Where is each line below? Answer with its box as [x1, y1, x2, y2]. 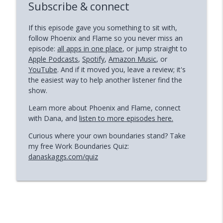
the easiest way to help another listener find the [28, 75, 182, 85]
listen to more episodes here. [79, 113, 173, 123]
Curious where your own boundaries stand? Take [28, 130, 186, 140]
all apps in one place [57, 43, 122, 53]
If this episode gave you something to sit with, [28, 22, 177, 32]
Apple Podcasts [28, 54, 78, 64]
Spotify [82, 54, 105, 64]
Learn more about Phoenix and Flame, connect [28, 103, 181, 112]
